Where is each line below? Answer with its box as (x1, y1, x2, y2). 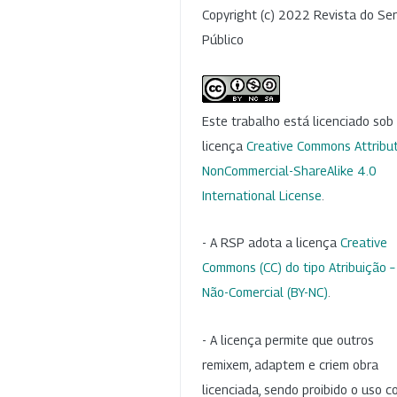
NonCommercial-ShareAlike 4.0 (202, 162, 377, 178)
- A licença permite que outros (202, 331, 374, 347)
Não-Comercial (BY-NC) (202, 284, 328, 300)
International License (202, 187, 322, 203)
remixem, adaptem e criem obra (202, 356, 378, 372)
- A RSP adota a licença (202, 235, 340, 251)
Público (202, 32, 244, 48)
